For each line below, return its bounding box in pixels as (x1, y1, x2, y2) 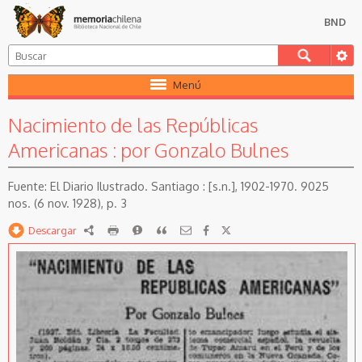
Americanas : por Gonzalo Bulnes (8, 137, 289, 162)
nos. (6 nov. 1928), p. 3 (8, 195, 127, 210)
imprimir (121, 223, 156, 236)
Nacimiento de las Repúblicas (8, 112, 259, 137)
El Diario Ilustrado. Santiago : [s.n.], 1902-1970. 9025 (50, 178, 329, 193)
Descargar (28, 223, 77, 237)
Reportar (145, 223, 180, 236)
